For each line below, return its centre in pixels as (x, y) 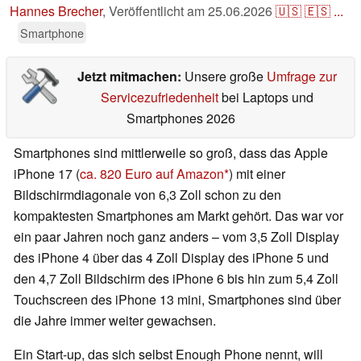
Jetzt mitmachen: (131, 77)
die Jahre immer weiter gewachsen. (115, 321)
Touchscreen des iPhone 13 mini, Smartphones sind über (177, 300)
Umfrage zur (301, 77)
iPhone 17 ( (47, 174)
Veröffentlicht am (158, 11)
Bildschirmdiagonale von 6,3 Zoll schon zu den (147, 195)
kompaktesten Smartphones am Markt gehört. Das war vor (178, 216)
